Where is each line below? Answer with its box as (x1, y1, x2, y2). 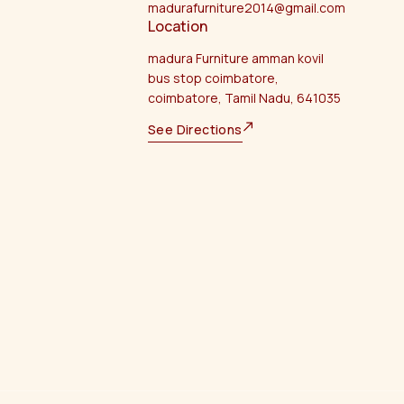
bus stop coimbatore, (148, 69, 279, 87)
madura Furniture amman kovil (148, 50, 324, 68)
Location (148, 16, 207, 37)
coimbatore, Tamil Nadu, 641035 (148, 89, 341, 107)
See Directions (148, 121, 243, 139)
